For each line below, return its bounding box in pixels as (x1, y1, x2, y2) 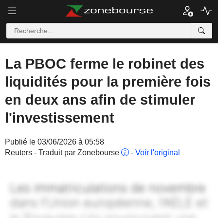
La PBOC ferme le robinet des (5, 56, 204, 72)
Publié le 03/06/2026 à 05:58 (5, 138, 104, 146)
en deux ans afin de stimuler (5, 92, 195, 108)
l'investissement (5, 110, 114, 126)
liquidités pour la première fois (5, 74, 211, 90)
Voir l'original (135, 148, 180, 157)
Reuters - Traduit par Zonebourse (5, 148, 121, 157)
